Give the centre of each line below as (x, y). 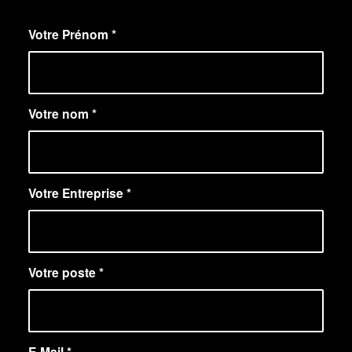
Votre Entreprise (77, 193)
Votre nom (60, 114)
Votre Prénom (70, 35)
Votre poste (63, 273)
